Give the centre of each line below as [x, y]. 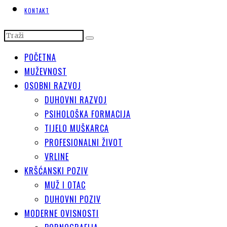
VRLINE [57, 157]
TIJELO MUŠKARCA [77, 128]
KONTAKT [37, 11]
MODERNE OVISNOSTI [62, 214]
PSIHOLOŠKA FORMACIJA [88, 114]
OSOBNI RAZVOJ [53, 86]
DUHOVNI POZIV [73, 199]
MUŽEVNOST [46, 72]
